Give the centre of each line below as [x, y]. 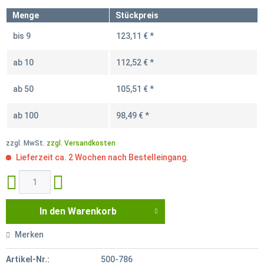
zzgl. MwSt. [26, 143]
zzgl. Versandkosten [81, 143]
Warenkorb [93, 211]
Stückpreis [137, 15]
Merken [29, 234]
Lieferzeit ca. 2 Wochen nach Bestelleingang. [101, 157]
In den [53, 211]
